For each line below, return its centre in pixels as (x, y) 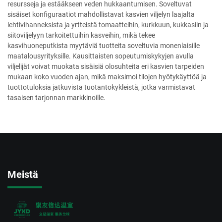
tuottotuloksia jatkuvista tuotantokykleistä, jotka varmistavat (101, 87)
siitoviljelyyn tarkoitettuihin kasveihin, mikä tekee (81, 35)
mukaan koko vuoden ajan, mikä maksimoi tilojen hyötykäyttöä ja (107, 77)
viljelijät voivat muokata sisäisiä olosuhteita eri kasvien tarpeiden (106, 67)
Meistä (23, 175)
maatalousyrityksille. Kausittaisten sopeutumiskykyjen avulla (101, 56)
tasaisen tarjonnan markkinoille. (56, 98)
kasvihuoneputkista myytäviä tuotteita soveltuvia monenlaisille (104, 46)
